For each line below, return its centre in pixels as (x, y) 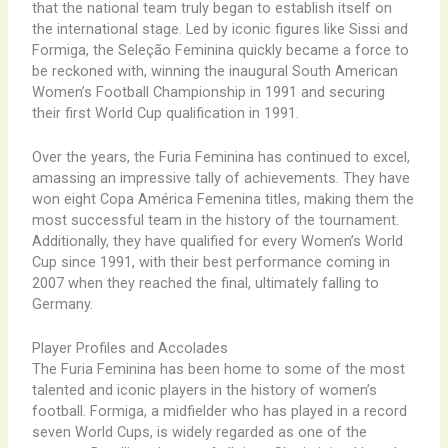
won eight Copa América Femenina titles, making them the (222, 198)
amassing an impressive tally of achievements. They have (220, 177)
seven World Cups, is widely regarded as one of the (199, 432)
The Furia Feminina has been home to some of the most (218, 369)
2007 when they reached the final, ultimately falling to (205, 282)
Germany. (62, 303)
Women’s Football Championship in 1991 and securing (208, 91)
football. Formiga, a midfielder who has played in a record (219, 411)
